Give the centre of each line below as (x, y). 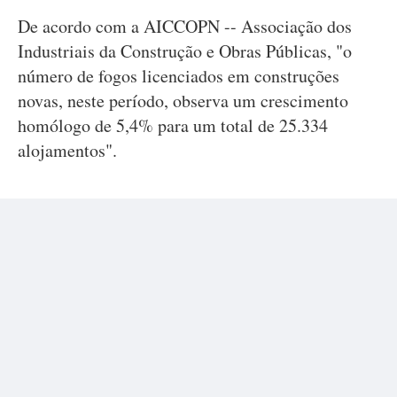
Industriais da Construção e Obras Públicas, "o (185, 51)
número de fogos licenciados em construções (179, 76)
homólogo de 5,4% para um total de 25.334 (173, 125)
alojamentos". (67, 150)
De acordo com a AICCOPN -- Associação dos (185, 26)
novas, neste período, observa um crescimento (183, 101)
